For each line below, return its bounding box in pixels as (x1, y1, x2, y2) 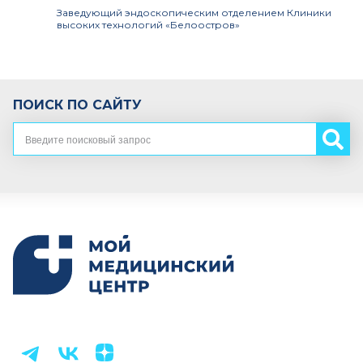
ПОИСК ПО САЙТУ (13, 97, 142, 113)
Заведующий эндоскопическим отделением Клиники (57, 6, 331, 19)
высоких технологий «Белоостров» (57, 19, 240, 31)
